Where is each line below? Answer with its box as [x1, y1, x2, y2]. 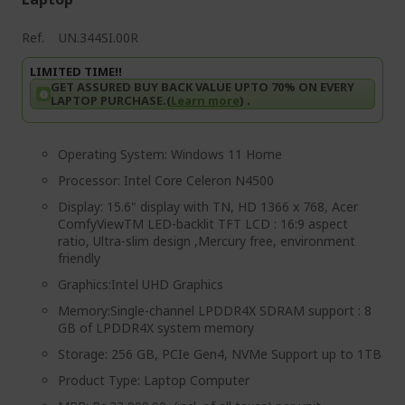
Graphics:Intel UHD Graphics [58, 276, 227, 293]
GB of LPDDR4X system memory [58, 319, 254, 336]
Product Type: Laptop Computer [58, 372, 250, 389]
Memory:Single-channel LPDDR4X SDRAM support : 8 [58, 302, 372, 319]
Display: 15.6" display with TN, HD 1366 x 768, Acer [58, 198, 358, 215]
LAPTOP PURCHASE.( [51, 92, 171, 108]
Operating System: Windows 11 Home [58, 146, 282, 163]
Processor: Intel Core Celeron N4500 [58, 172, 274, 189]
